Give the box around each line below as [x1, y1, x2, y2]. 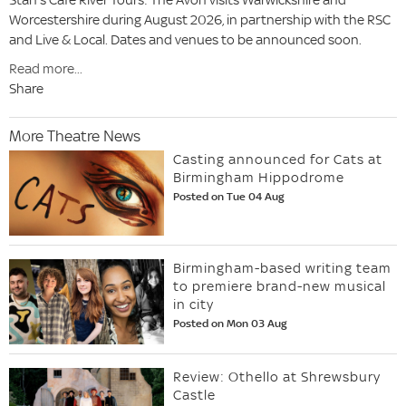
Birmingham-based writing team [173, 259, 392, 277]
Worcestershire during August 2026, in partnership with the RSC [9, 11, 391, 29]
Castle [173, 386, 217, 404]
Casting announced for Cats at [173, 150, 383, 169]
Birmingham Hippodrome [173, 169, 345, 187]
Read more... [9, 60, 82, 78]
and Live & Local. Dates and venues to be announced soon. [9, 31, 364, 49]
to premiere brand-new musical [173, 277, 387, 295]
